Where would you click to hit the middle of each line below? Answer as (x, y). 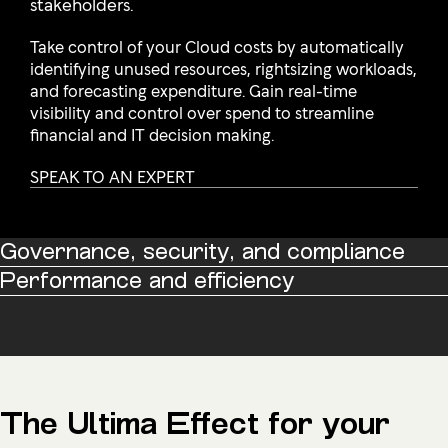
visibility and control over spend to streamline (202, 111)
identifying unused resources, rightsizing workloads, (223, 67)
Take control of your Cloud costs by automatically (217, 45)
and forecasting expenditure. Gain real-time (193, 89)
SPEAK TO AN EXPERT (112, 175)
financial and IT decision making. (152, 133)
